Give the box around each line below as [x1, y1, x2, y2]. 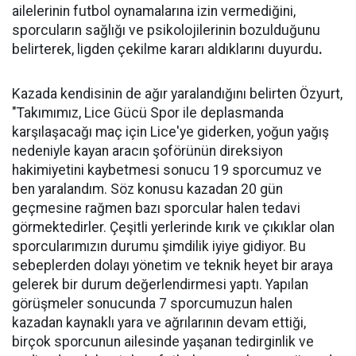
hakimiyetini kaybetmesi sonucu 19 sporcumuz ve [12, 162, 322, 178]
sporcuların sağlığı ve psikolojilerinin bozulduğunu [12, 22, 320, 38]
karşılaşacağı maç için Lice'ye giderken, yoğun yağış [12, 124, 329, 140]
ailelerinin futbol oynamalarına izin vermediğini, [12, 3, 296, 19]
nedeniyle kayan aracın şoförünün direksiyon [12, 143, 283, 159]
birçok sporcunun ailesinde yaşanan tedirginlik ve [12, 334, 314, 350]
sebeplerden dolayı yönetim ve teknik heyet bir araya [12, 257, 333, 273]
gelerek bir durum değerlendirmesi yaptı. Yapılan [12, 277, 308, 292]
